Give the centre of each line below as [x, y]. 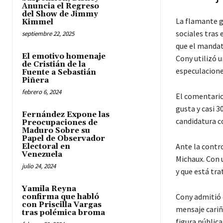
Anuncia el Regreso [60, 6]
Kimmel [38, 22]
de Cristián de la [54, 64]
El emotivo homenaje [64, 56]
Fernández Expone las [66, 114]
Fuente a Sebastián [59, 72]
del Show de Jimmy [60, 14]
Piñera [35, 80]
